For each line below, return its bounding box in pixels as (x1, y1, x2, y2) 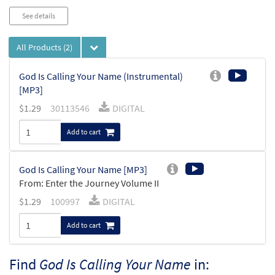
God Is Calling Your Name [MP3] (19, 163, 147, 176)
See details (22, 11, 55, 20)
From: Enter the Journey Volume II (19, 177, 159, 190)
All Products (17, 42, 63, 53)
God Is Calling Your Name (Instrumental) (19, 70, 183, 83)
